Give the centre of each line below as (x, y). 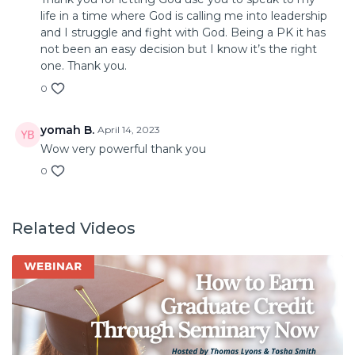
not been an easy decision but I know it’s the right (179, 50)
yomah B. (67, 130)
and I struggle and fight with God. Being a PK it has (183, 33)
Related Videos (74, 229)
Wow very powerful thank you (123, 149)
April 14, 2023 (129, 130)
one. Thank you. (84, 66)
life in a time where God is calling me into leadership (184, 16)
